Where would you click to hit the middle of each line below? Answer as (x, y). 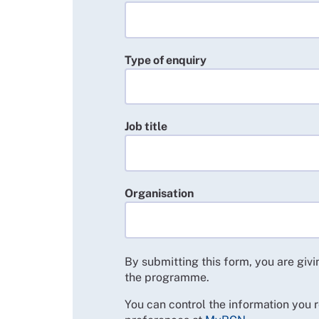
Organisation (159, 193)
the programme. (167, 277)
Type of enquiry (166, 60)
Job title (146, 127)
